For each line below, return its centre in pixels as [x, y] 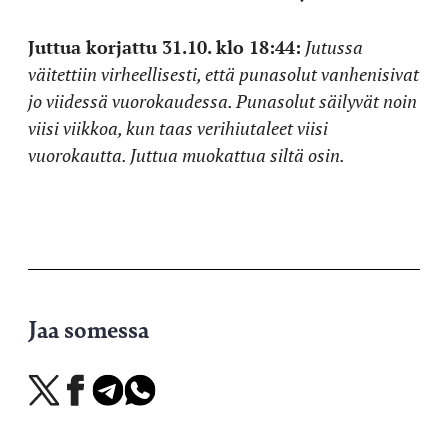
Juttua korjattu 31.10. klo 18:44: [164, 46]
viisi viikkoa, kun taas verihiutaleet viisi [178, 127]
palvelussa [59, 432]
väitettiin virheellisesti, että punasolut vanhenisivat [223, 73]
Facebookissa [99, 408]
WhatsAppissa [166, 408]
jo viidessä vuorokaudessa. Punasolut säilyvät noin [222, 100]
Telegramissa [131, 408]
